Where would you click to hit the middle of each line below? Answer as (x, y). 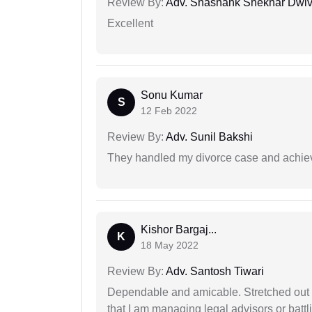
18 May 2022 (170, 245)
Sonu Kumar (172, 95)
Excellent (130, 23)
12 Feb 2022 (169, 110)
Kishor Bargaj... (179, 229)
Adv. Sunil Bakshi (208, 136)
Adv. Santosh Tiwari (214, 271)
